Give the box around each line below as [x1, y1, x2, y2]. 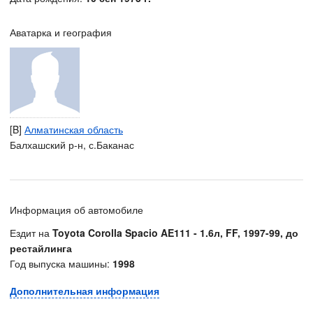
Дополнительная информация [10, 284, 159, 298]
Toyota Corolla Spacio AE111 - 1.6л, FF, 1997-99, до [52, 226, 298, 240]
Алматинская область [24, 122, 123, 136]
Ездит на [10, 226, 52, 240]
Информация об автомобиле [10, 203, 143, 217]
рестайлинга [10, 241, 72, 255]
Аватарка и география [10, 25, 112, 39]
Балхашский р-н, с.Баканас [10, 138, 134, 152]
